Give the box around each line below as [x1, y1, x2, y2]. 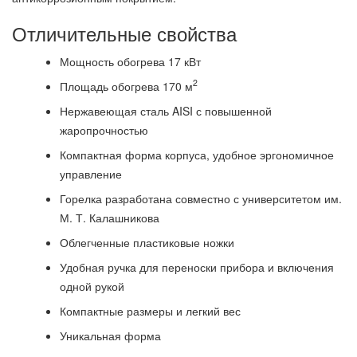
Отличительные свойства [12, 18, 237, 47]
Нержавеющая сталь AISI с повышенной [60, 102, 272, 119]
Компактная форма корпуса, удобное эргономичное [60, 146, 334, 163]
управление [60, 165, 122, 182]
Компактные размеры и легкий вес [60, 302, 241, 319]
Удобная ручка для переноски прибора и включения [60, 258, 334, 275]
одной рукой [60, 277, 124, 294]
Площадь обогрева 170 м [60, 77, 193, 94]
